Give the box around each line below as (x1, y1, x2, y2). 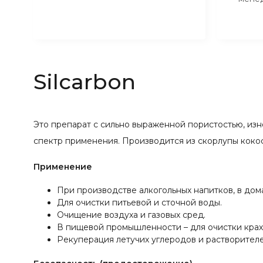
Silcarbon (33, 68, 136, 95)
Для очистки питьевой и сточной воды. (57, 197, 222, 208)
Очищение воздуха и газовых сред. (57, 209, 205, 220)
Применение (33, 161, 92, 172)
